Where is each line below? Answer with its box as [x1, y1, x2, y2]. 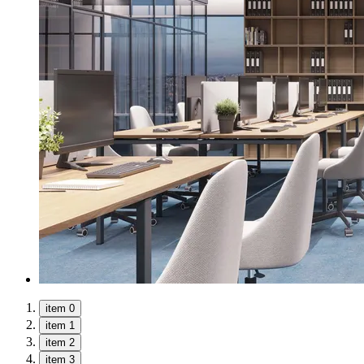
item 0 [45, 301, 75, 314]
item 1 [45, 318, 75, 331]
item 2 [45, 336, 75, 349]
